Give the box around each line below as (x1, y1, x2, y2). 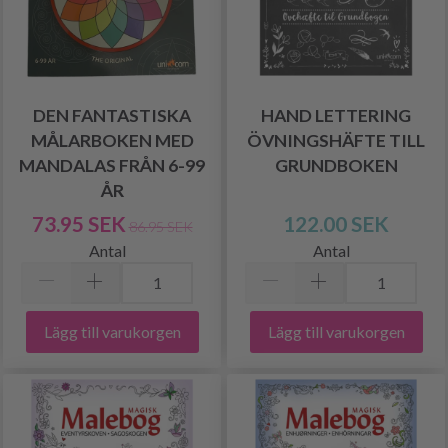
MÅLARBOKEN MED (30, 130, 194, 151)
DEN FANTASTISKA (33, 105, 191, 126)
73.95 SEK (31, 211, 126, 236)
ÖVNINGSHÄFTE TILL (247, 130, 425, 151)
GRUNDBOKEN (274, 155, 398, 176)
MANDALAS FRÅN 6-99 (19, 155, 205, 176)
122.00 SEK (283, 211, 389, 236)
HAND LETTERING (261, 105, 411, 126)
